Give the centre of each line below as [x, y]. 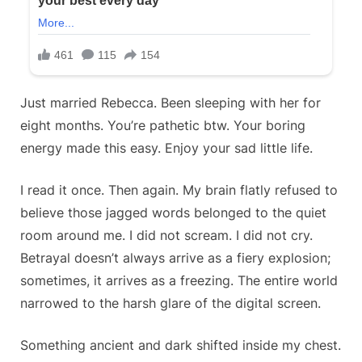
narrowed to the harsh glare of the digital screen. [170, 303]
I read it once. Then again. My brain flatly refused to [179, 190]
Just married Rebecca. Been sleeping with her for [170, 103]
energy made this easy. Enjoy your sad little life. [166, 148]
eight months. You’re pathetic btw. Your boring [163, 126]
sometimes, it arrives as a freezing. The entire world [179, 281]
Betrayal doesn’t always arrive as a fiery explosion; [175, 258]
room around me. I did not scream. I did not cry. [166, 236]
